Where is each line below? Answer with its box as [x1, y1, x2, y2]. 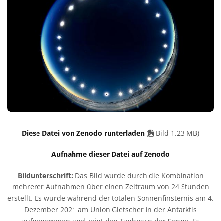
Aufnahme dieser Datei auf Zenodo [51, 149, 170, 159]
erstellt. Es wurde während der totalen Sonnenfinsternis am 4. [7, 193, 214, 203]
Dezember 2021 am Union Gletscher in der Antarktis [24, 204, 197, 214]
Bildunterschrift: [17, 170, 73, 180]
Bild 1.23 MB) [154, 128, 199, 138]
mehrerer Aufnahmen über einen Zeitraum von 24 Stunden [12, 182, 209, 191]
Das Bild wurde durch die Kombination [73, 170, 204, 180]
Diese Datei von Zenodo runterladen [22, 128, 147, 138]
